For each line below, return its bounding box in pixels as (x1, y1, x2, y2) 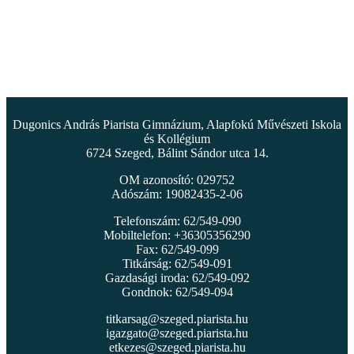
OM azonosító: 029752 (119, 172, 235, 186)
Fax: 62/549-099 (135, 242, 219, 256)
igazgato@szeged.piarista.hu (106, 326, 248, 340)
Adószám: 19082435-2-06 (111, 186, 243, 201)
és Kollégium (144, 131, 210, 145)
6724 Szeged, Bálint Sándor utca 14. (85, 145, 269, 160)
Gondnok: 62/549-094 (121, 284, 233, 299)
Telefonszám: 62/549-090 (113, 213, 241, 228)
